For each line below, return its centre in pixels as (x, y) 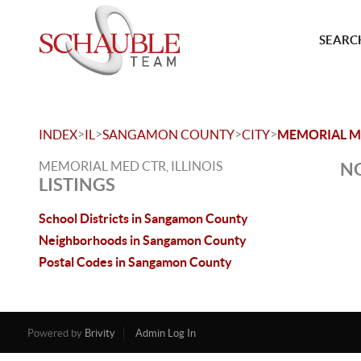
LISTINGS (77, 184)
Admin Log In (165, 333)
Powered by (56, 333)
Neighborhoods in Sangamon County (143, 240)
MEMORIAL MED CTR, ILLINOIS (131, 166)
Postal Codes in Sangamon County (135, 262)
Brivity (100, 333)
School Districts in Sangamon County (143, 218)
